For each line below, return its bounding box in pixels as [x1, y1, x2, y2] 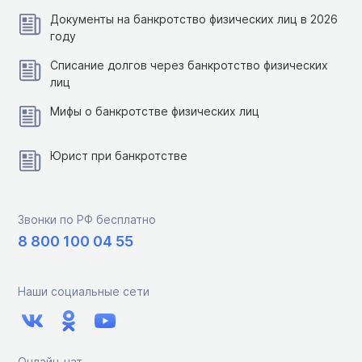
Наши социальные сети [18, 284, 149, 299]
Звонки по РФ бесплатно [18, 213, 156, 227]
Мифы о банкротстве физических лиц [50, 104, 259, 119]
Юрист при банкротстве [50, 149, 187, 163]
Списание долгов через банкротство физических [50, 58, 328, 73]
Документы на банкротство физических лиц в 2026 [50, 12, 338, 27]
